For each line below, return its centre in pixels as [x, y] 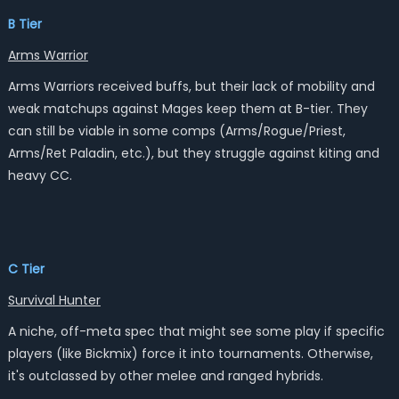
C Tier [26, 269]
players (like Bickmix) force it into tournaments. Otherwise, [190, 354]
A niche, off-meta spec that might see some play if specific [196, 331]
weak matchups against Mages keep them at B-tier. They [187, 109]
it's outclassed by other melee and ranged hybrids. [165, 376]
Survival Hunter [54, 300]
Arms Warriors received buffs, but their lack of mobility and [191, 86]
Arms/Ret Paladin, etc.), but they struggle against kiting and [193, 153]
